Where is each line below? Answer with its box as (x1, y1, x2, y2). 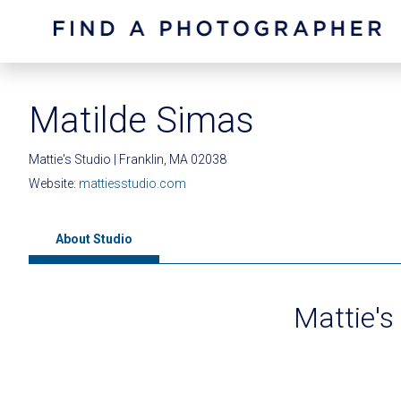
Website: (29, 176, 79, 191)
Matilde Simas (29, 99, 254, 141)
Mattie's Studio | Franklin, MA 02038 (29, 152, 226, 166)
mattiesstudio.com (79, 176, 186, 191)
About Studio (55, 232, 132, 246)
